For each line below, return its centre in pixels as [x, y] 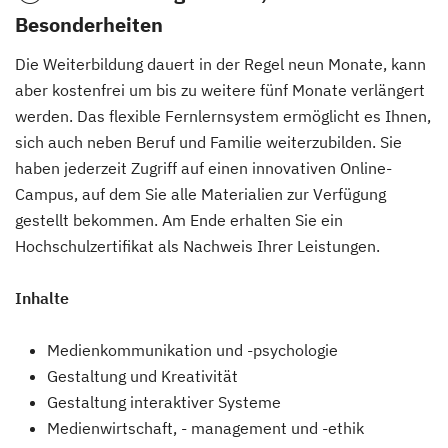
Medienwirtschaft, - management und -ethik [205, 428]
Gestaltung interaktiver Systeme [164, 402]
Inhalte [42, 298]
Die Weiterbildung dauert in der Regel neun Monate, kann [220, 64]
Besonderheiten [89, 24]
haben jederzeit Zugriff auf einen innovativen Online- [203, 168]
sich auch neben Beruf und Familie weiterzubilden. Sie [208, 142]
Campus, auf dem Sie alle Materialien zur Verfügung [200, 194]
